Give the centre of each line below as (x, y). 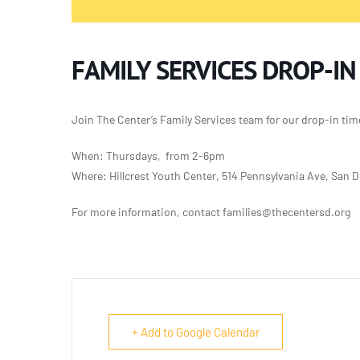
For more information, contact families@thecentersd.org (211, 212)
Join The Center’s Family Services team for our (186, 120)
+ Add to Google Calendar (196, 332)
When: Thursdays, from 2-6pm (148, 156)
